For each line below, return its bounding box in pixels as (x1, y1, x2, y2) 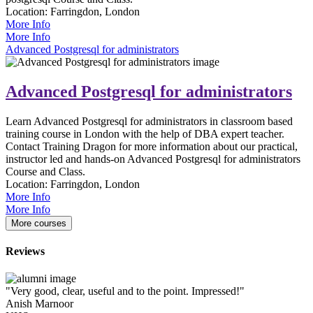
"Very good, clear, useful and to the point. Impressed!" (6, 285, 245, 298)
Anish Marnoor (6, 298, 73, 310)
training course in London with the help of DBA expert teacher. (6, 127, 284, 140)
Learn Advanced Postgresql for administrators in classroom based (6, 115, 293, 127)
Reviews (6, 245, 45, 257)
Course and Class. (6, 165, 85, 177)
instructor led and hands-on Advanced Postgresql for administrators (6, 152, 300, 165)
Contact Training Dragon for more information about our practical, (6, 140, 298, 152)
